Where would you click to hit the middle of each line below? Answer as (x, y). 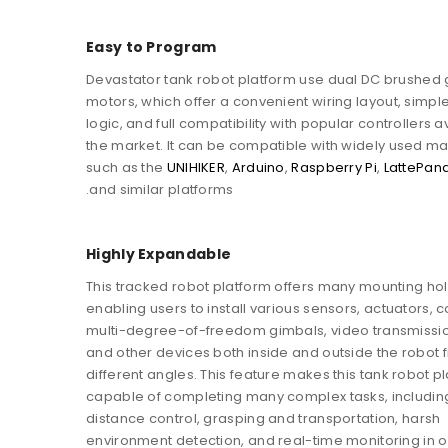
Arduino (258, 167)
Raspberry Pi (334, 167)
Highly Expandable (159, 253)
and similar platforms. (161, 189)
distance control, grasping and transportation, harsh (263, 418)
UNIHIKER (196, 167)
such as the (126, 167)
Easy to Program (151, 46)
